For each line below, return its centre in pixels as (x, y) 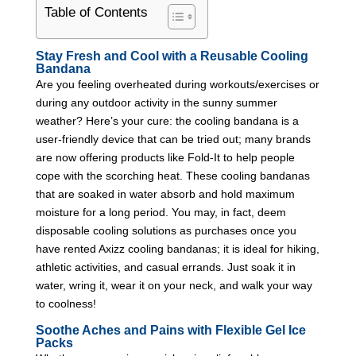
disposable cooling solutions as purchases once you (166, 230)
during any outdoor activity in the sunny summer (156, 102)
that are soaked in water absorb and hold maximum (165, 193)
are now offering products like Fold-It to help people (165, 157)
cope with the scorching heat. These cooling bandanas (172, 175)
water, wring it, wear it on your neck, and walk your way (174, 285)
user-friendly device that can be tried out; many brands (173, 139)
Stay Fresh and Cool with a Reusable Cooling (172, 56)
